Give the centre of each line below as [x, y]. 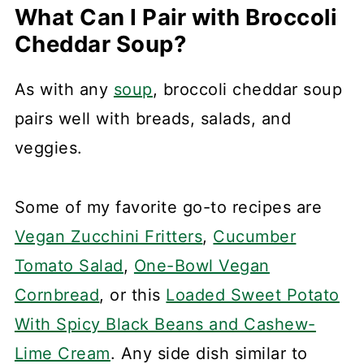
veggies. [48, 148]
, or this [133, 295]
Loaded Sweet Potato [253, 295]
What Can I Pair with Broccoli [175, 17]
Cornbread [57, 295]
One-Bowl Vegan [201, 266]
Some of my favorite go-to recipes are [168, 208]
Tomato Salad [69, 266]
